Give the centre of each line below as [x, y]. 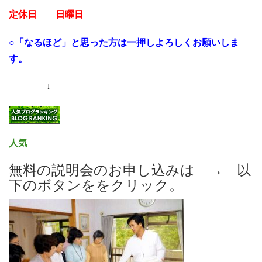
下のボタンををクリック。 [96, 185]
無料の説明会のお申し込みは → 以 [130, 170]
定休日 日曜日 [46, 15]
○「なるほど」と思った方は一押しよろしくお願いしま [124, 42]
